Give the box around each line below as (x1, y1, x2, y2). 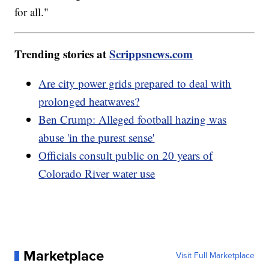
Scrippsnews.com (109, 46, 193, 62)
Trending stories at (14, 46, 110, 62)
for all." (14, 4, 49, 20)
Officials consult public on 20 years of (38, 148, 213, 163)
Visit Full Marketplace (175, 249, 255, 262)
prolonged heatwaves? (38, 94, 140, 109)
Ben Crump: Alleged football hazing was (38, 112, 227, 127)
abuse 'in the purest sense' (38, 130, 155, 145)
